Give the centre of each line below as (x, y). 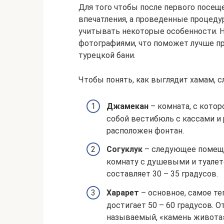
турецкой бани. (107, 55)
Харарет (123, 192)
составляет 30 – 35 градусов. (162, 174)
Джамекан (127, 106)
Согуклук (124, 149)
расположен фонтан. (145, 131)
